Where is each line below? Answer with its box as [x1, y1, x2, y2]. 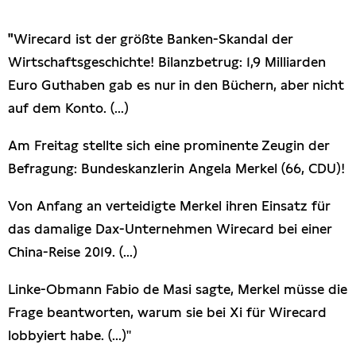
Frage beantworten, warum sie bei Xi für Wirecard [8, 304, 327, 321]
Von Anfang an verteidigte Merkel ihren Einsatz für [8, 198, 330, 215]
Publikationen [25, 57, 113, 73]
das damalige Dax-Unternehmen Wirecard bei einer [8, 221, 331, 238]
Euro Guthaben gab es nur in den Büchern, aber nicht [8, 77, 344, 94]
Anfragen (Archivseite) [25, 102, 167, 118]
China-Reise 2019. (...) [8, 244, 137, 261]
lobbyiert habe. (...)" [8, 327, 131, 344]
